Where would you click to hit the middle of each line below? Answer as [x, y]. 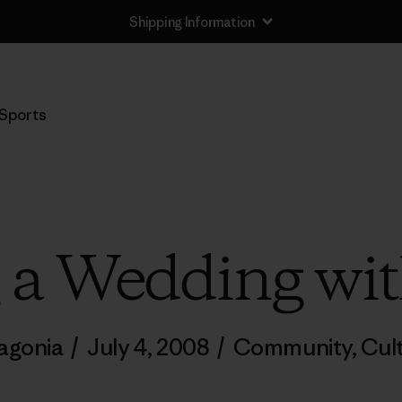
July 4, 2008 [149, 347]
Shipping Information [192, 22]
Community [292, 347]
